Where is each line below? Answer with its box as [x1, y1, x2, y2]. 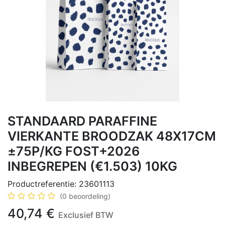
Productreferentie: [8, 179, 79, 189]
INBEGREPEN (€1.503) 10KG [8, 159, 177, 174]
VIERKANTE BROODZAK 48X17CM [8, 129, 216, 144]
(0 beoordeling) [60, 192, 110, 200]
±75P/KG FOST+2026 [8, 144, 140, 159]
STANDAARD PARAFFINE [8, 114, 157, 129]
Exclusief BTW [58, 210, 114, 220]
